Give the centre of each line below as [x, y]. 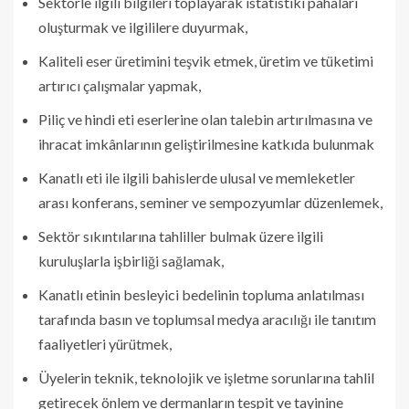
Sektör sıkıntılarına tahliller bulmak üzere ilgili [181, 236]
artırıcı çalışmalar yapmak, [120, 85]
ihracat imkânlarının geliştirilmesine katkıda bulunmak [206, 143]
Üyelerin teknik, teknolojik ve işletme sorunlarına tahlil [206, 377]
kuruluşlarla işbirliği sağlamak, [131, 260]
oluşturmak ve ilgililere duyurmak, [143, 26]
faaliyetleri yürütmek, [105, 343]
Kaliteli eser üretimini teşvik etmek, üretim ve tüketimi [206, 60]
